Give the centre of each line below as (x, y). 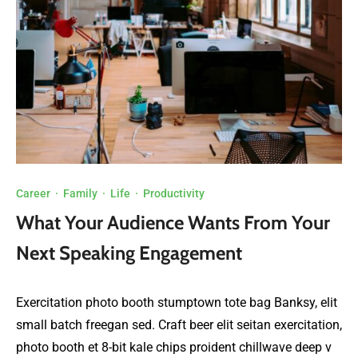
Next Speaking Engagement (129, 253)
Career (33, 193)
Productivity (174, 193)
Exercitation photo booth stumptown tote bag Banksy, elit (177, 302)
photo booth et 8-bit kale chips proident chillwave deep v (174, 347)
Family (80, 193)
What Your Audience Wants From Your (173, 222)
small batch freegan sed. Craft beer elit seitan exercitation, (179, 325)
